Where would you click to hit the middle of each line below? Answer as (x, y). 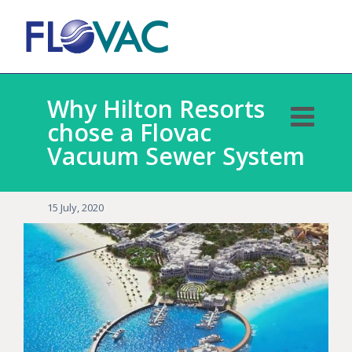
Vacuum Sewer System (176, 156)
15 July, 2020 (75, 207)
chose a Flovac (129, 132)
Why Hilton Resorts (156, 109)
